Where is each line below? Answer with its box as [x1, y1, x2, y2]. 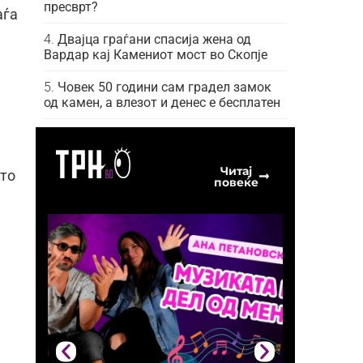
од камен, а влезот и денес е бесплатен [44, 94, 280, 110]
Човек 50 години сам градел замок [58, 79, 271, 95]
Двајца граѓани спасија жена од [58, 31, 251, 47]
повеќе [213, 174, 258, 190]
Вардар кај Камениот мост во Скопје [44, 46, 267, 62]
